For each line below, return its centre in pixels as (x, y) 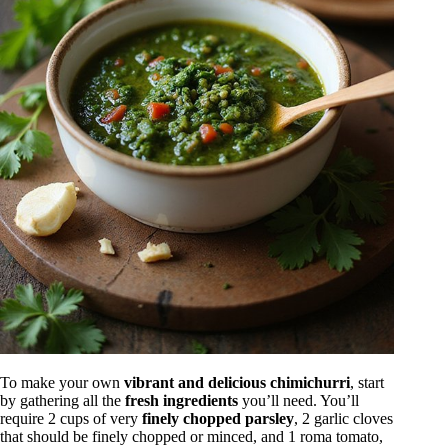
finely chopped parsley (218, 419)
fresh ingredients (181, 401)
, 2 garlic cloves (343, 419)
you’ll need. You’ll (298, 401)
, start (367, 383)
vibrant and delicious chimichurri (237, 383)
